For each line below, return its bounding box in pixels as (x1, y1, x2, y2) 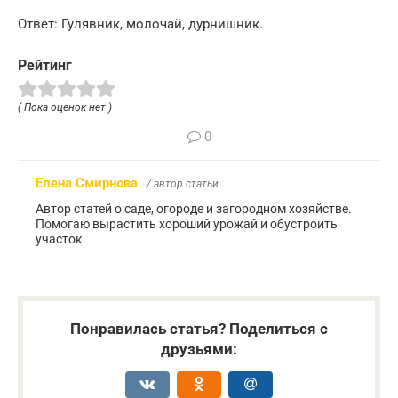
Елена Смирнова (36, 174, 138, 191)
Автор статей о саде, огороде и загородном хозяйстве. (36, 201, 352, 216)
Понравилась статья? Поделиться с (70, 319, 328, 338)
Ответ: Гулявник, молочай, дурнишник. (18, 16, 263, 33)
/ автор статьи (147, 177, 219, 190)
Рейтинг (18, 57, 72, 75)
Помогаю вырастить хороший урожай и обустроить (36, 216, 338, 231)
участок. (36, 231, 86, 246)
